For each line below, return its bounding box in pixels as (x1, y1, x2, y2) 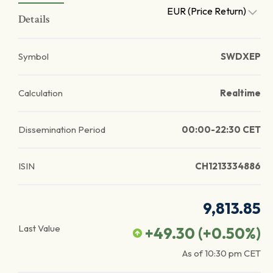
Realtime (220, 87, 261, 99)
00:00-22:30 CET (182, 124, 261, 135)
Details (18, 12, 51, 26)
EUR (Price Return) (167, 5, 248, 17)
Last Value (18, 222, 60, 234)
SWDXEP (221, 51, 261, 62)
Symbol (18, 51, 49, 62)
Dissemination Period (18, 124, 105, 135)
